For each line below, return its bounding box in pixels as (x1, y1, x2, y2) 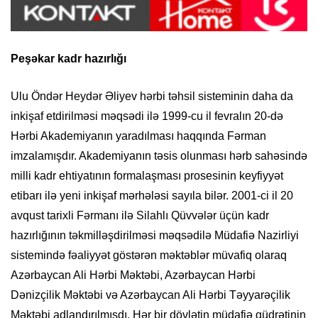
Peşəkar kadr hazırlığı (11, 53, 126, 65)
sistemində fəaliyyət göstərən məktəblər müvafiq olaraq (11, 249, 287, 262)
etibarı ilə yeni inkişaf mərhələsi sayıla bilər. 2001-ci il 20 (11, 190, 293, 202)
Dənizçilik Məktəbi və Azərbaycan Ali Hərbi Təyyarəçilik (11, 289, 290, 302)
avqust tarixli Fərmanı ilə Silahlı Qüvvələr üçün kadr (11, 209, 269, 222)
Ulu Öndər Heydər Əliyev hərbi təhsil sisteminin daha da (11, 90, 293, 103)
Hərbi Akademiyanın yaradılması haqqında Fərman (11, 130, 266, 143)
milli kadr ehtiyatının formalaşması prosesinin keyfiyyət (11, 170, 283, 182)
